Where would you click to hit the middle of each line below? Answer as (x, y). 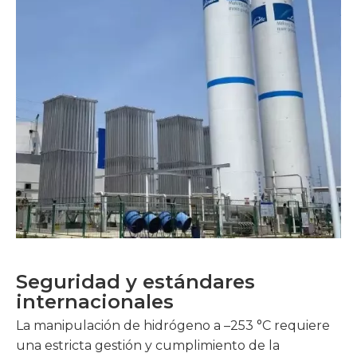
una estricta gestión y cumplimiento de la (148, 345)
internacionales (95, 302)
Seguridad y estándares (135, 282)
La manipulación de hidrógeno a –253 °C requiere (173, 326)
